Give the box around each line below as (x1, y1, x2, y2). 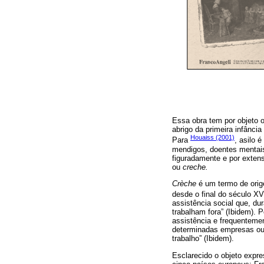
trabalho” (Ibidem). (172, 234, 234, 243)
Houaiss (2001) (190, 134, 235, 141)
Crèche (172, 179, 196, 189)
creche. (183, 162, 208, 171)
